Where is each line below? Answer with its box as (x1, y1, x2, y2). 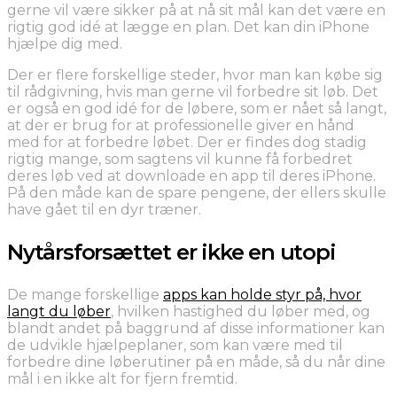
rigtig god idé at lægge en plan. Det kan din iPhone (7, 18, 370, 35)
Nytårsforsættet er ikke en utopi (7, 238, 336, 265)
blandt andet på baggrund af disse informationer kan (7, 319, 385, 337)
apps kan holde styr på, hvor (163, 285, 362, 303)
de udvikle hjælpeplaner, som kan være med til (7, 336, 343, 354)
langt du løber (7, 302, 111, 320)
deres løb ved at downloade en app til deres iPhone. (7, 167, 376, 184)
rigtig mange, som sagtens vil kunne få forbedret (7, 150, 353, 167)
